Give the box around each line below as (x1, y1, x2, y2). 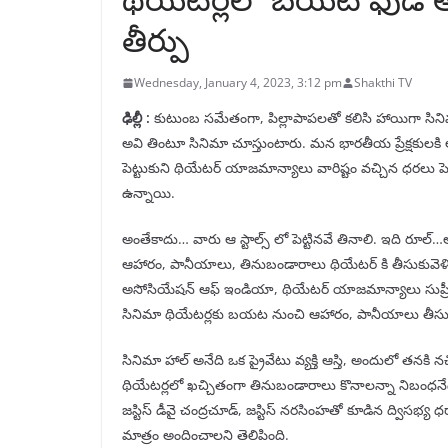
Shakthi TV (354, 74, 412, 92)
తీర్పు (122, 18, 189, 62)
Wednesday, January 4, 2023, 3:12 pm (134, 74, 342, 92)
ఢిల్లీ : (122, 108, 150, 128)
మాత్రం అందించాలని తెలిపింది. (122, 425, 289, 445)
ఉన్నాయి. (122, 183, 175, 203)
